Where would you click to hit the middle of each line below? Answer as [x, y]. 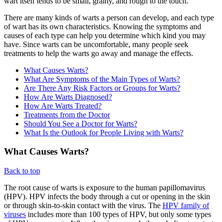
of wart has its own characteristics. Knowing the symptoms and [103, 26]
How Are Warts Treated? [63, 106]
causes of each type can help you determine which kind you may [105, 35]
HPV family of [186, 206]
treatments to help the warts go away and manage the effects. [102, 53]
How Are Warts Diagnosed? [68, 97]
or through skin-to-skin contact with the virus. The [83, 206]
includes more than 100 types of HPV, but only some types [118, 215]
